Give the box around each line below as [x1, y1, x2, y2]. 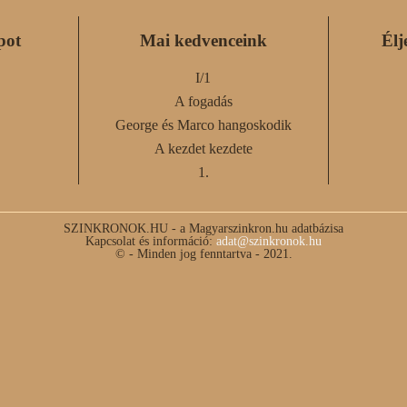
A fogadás [174, 94, 233, 110]
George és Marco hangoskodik [114, 117, 292, 134]
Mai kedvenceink [139, 31, 267, 51]
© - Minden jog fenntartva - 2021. [114, 246, 293, 262]
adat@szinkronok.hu [216, 233, 322, 249]
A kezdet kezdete [154, 141, 253, 157]
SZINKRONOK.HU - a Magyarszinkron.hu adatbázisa [64, 221, 343, 236]
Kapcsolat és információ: [85, 233, 216, 249]
